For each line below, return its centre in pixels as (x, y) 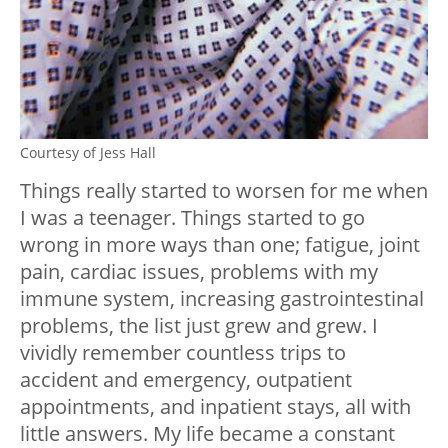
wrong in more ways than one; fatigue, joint (220, 244)
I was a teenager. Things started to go (192, 217)
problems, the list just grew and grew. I (199, 325)
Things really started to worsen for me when (224, 190)
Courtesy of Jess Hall (88, 152)
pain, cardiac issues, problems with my (199, 271)
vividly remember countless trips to (183, 352)
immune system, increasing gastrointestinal (222, 298)
